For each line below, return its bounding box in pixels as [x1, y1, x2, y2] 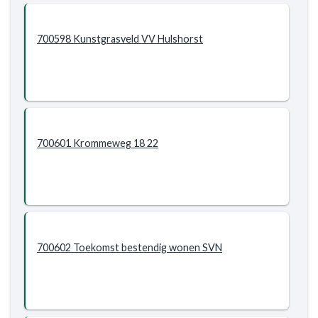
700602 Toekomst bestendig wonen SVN [37, 241, 222, 253]
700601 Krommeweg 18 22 [147, 137, 158, 149]
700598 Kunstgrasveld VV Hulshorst [37, 33, 203, 45]
